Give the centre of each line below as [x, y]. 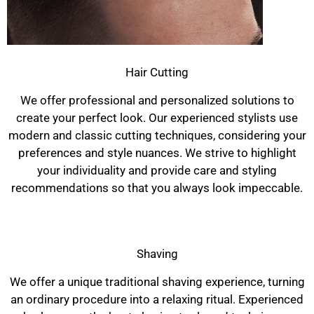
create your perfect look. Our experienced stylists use [157, 118]
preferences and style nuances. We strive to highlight [157, 153]
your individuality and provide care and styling [157, 171]
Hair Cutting [157, 73]
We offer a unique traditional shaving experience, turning [157, 282]
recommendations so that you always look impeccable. [157, 188]
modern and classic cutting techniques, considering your [157, 136]
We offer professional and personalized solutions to [157, 101]
